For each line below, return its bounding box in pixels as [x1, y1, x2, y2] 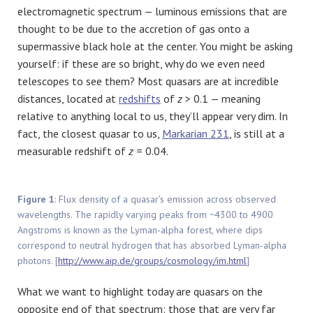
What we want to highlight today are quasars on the [17, 284, 263, 298]
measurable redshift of [17, 143, 129, 158]
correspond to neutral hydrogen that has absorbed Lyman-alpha [17, 238, 286, 252]
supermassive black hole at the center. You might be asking [17, 38, 293, 53]
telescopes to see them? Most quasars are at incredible [17, 73, 279, 88]
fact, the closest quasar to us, [17, 126, 162, 140]
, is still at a [229, 126, 284, 140]
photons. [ [17, 254, 58, 267]
